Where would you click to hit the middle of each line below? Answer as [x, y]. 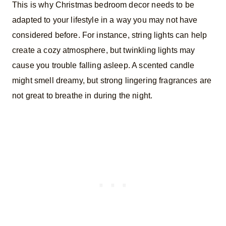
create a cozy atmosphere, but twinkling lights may [104, 50]
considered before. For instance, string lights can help [110, 35]
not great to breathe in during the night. [82, 95]
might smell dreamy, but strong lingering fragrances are [112, 80]
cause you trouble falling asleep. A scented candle [103, 65]
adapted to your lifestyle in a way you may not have [105, 20]
